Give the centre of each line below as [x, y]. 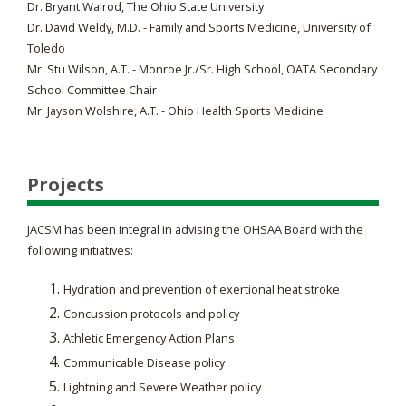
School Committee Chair [92, 90]
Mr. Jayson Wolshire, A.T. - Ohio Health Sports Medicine [175, 111]
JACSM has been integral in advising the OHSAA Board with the [195, 229]
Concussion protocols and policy [151, 314]
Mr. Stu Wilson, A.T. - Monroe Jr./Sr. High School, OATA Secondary [202, 69]
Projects [66, 184]
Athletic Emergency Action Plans [149, 338]
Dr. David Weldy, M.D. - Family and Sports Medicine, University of [199, 27]
